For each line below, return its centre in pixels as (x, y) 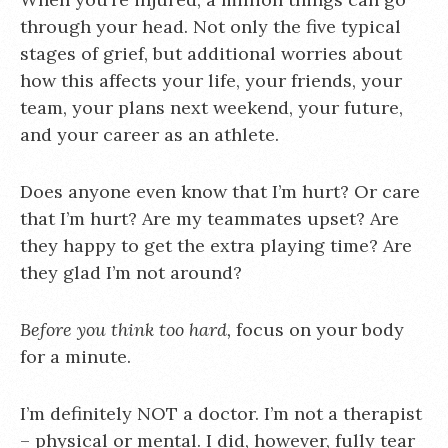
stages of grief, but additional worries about (211, 53)
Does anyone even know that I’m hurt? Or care (220, 191)
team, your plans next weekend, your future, (211, 107)
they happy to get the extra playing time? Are (216, 245)
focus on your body (320, 329)
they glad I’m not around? (131, 272)
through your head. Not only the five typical (210, 26)
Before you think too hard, (128, 329)
